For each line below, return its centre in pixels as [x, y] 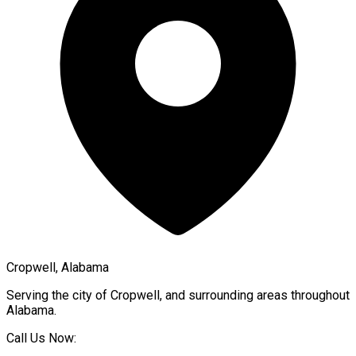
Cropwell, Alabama [58, 267]
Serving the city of [58, 295]
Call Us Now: [41, 338]
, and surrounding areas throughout [255, 295]
